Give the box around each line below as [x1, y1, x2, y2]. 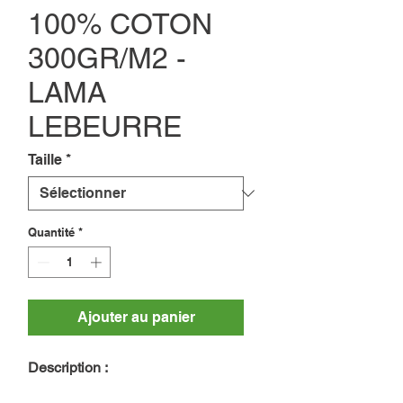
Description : [28, 359, 112, 377]
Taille [28, 150, 62, 168]
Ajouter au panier [76, 309, 195, 327]
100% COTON [28, 6, 212, 40]
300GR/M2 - [28, 40, 186, 75]
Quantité [28, 224, 75, 239]
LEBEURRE [28, 109, 182, 143]
